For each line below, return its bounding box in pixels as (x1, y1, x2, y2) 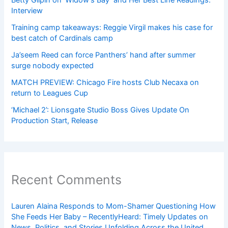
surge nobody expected (11, 61, 94, 71)
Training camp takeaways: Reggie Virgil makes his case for (11, 23, 213, 33)
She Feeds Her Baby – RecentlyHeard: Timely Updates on (11, 212, 209, 221)
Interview (11, 6, 43, 16)
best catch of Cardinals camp (11, 34, 113, 43)
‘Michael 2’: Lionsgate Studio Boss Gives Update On (11, 105, 190, 115)
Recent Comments (11, 172, 122, 187)
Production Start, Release (11, 116, 98, 126)
